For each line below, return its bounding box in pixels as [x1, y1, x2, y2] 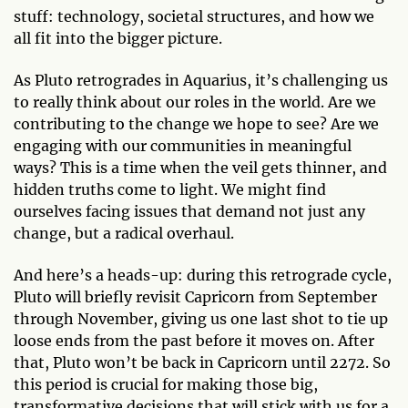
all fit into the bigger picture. [14, 28, 222, 47]
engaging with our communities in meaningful [14, 136, 352, 155]
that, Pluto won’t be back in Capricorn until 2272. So [14, 352, 391, 372]
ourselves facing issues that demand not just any [14, 201, 365, 220]
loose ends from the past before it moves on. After [14, 331, 374, 350]
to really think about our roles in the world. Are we [14, 92, 376, 111]
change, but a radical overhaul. [14, 223, 234, 242]
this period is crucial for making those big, [14, 374, 318, 393]
